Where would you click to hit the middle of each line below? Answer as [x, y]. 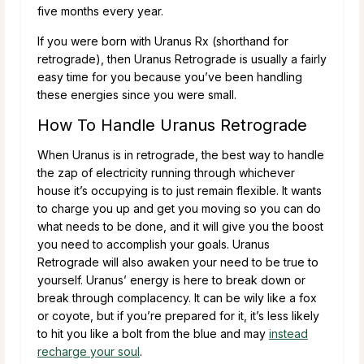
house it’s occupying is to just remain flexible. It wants [180, 190]
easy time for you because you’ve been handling [170, 76]
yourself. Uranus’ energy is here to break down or [171, 279]
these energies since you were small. [137, 94]
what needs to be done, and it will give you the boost [180, 226]
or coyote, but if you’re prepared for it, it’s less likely [178, 315]
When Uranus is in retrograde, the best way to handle [181, 154]
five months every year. [100, 11]
